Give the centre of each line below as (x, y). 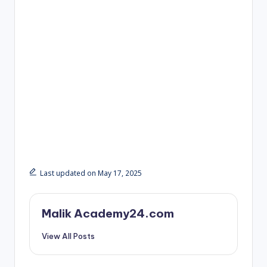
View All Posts (68, 236)
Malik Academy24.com (108, 214)
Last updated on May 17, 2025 (91, 173)
